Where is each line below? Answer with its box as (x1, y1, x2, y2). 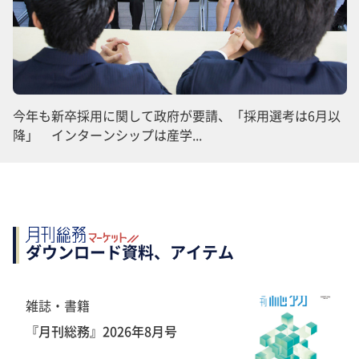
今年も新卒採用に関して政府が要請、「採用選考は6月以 (13, 105, 341, 125)
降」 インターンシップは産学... (13, 124, 202, 144)
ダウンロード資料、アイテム (26, 240, 234, 264)
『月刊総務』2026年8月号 (26, 321, 177, 341)
